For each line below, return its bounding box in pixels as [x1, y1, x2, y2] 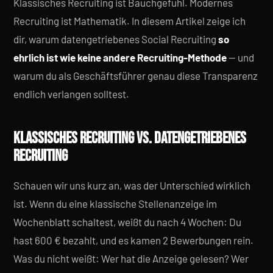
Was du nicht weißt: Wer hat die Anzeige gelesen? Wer [13, 252, 249, 264]
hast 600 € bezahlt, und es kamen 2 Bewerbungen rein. [13, 234, 253, 246]
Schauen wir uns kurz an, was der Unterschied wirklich [13, 179, 250, 191]
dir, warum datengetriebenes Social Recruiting [13, 33, 218, 45]
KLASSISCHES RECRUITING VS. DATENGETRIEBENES [13, 129, 246, 148]
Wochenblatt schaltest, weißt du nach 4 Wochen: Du [13, 216, 241, 228]
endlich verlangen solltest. [13, 88, 129, 100]
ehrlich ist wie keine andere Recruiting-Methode [13, 51, 227, 63]
